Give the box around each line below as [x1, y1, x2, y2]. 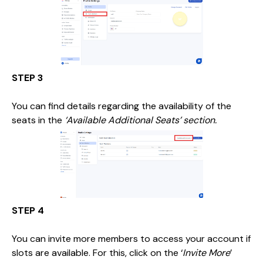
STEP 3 [12, 72, 43, 84]
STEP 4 [12, 204, 44, 217]
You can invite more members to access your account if [12, 232, 251, 245]
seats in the [12, 114, 62, 126]
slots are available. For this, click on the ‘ [12, 247, 183, 259]
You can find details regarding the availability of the [12, 100, 231, 112]
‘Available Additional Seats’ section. [62, 114, 217, 126]
